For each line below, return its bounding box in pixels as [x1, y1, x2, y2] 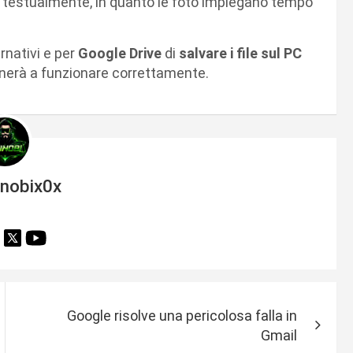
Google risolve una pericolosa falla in [67, 307, 298, 325]
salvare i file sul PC [179, 44, 302, 61]
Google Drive [78, 44, 165, 61]
